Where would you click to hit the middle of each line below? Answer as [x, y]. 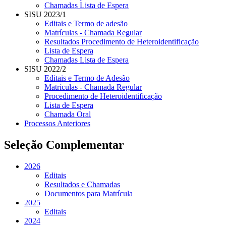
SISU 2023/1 [45, 15]
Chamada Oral [68, 115]
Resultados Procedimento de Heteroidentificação [122, 42]
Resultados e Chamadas [82, 184]
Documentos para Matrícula [89, 193]
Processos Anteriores [57, 124]
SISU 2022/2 [45, 69]
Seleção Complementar [64, 145]
